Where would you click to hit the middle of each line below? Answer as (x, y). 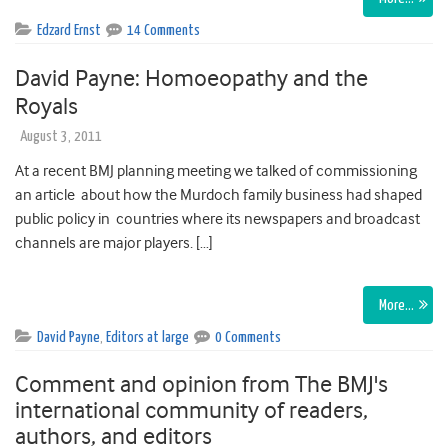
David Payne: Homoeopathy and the (191, 78)
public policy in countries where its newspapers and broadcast (217, 219)
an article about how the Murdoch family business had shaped (218, 195)
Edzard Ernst (69, 31)
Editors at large (147, 338)
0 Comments (248, 338)
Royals (46, 106)
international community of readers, (191, 410)
